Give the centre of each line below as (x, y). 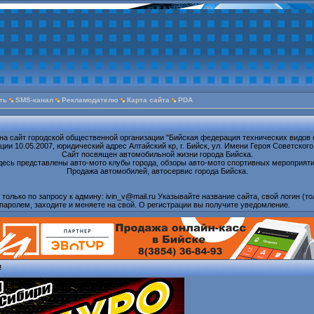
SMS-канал (34, 100)
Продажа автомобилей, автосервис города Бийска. (157, 171)
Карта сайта (148, 100)
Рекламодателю (90, 100)
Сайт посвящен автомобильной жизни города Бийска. (157, 155)
